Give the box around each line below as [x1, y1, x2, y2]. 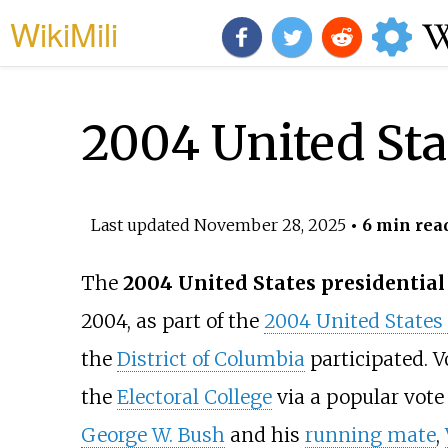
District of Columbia [116, 347, 305, 372]
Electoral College [116, 385, 272, 410]
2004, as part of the [80, 309, 264, 334]
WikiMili [10, 10, 118, 56]
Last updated [90, 214, 194, 235]
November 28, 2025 [193, 214, 346, 235]
